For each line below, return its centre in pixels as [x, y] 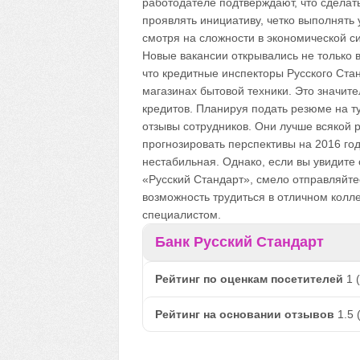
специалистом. [181, 215]
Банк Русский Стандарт [239, 242]
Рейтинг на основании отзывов [244, 314]
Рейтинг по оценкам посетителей [249, 279]
